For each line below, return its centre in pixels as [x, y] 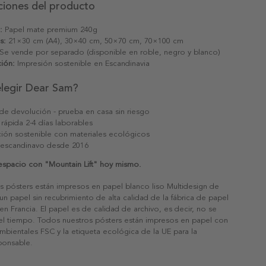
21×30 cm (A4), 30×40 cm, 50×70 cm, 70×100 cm [95, 41]
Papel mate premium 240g [50, 29]
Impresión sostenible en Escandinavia [82, 63]
